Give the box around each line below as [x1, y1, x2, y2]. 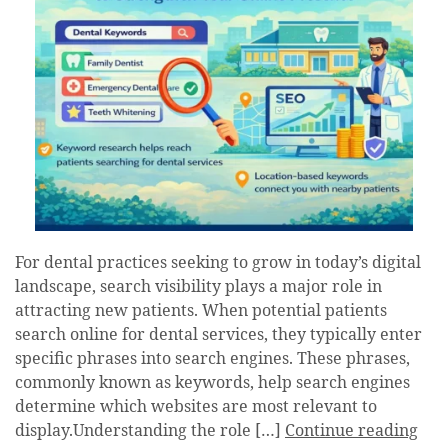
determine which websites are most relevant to [15, 397, 377, 418]
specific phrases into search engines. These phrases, [15, 349, 410, 370]
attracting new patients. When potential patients [15, 301, 387, 322]
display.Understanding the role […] [15, 421, 285, 442]
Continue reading [285, 421, 418, 442]
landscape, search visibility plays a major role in [15, 277, 382, 298]
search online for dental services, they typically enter [15, 325, 422, 346]
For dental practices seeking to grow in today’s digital [15, 253, 421, 274]
